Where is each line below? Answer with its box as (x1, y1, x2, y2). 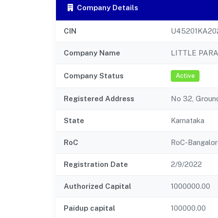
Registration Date (64, 160, 128, 168)
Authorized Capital (64, 182, 131, 190)
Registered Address (64, 94, 134, 103)
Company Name (64, 48, 120, 57)
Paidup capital (64, 203, 115, 212)
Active (176, 72, 195, 80)
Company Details (77, 3, 138, 12)
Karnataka (171, 116, 204, 125)
